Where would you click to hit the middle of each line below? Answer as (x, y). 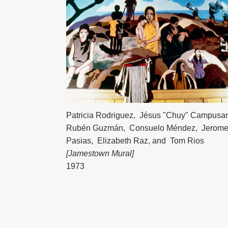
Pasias (79, 140)
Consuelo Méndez (162, 128)
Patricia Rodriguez (100, 115)
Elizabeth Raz (122, 140)
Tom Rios (186, 140)
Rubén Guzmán (95, 128)
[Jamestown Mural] (100, 153)
